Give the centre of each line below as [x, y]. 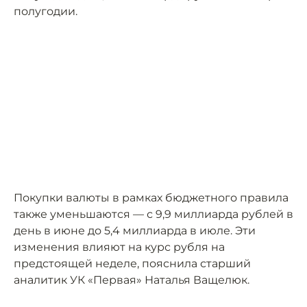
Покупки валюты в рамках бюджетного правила [151, 198]
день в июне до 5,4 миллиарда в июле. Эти [135, 231]
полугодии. [46, 11]
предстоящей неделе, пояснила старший [132, 263]
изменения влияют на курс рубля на [119, 247]
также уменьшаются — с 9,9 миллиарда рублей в [153, 214]
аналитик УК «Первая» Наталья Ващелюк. [132, 280]
